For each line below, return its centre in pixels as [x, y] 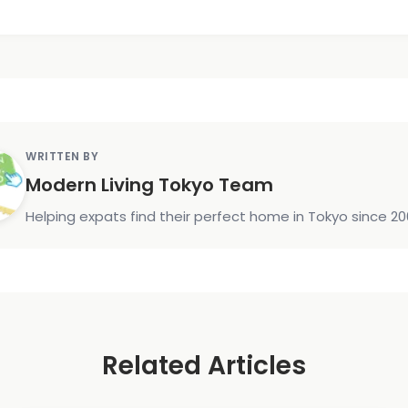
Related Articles [204, 366]
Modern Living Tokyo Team [149, 185]
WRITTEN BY [62, 156]
